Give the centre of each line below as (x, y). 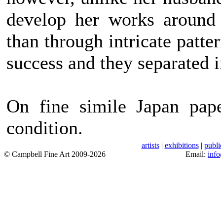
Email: (197, 154)
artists (150, 145)
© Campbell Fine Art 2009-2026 (55, 154)
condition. (45, 128)
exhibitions (182, 145)
